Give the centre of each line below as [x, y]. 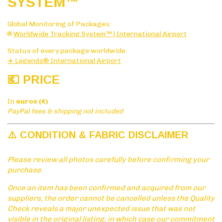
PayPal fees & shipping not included [65, 111]
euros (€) [32, 102]
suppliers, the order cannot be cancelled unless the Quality [111, 198]
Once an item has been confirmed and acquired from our [106, 188]
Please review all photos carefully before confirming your [108, 160]
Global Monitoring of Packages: [59, 24]
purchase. [25, 170]
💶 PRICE [33, 80]
